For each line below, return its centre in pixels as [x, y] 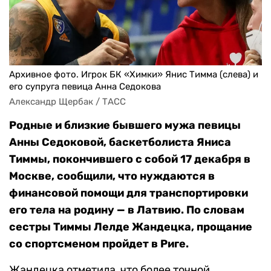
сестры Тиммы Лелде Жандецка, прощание [131, 227]
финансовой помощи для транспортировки [129, 193]
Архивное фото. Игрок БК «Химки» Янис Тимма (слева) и [134, 75]
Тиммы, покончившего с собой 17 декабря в [130, 159]
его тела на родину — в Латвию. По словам [127, 210]
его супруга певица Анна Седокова [85, 87]
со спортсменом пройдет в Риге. [99, 244]
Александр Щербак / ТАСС [67, 102]
